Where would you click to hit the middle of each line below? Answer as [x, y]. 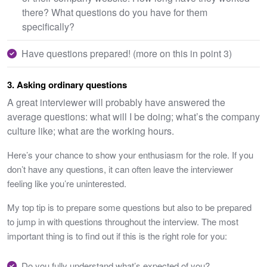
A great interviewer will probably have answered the [116, 102]
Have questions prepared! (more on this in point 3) [127, 53]
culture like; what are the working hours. [91, 131]
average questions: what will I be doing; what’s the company [133, 117]
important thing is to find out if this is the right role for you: [117, 236]
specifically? [48, 27]
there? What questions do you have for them [115, 12]
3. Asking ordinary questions [67, 85]
